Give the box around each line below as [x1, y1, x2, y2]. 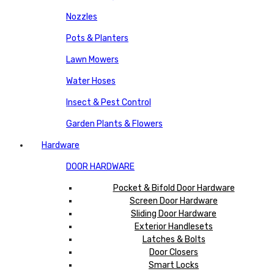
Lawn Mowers [66, 54, 119, 65]
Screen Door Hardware [130, 195, 218, 206]
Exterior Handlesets [135, 221, 213, 232]
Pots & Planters [66, 32, 128, 43]
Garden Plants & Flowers [66, 118, 163, 129]
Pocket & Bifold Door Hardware [113, 182, 235, 193]
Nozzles [66, 11, 97, 22]
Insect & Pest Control [66, 97, 151, 108]
